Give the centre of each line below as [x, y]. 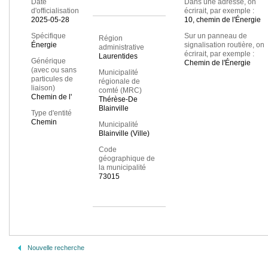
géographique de [127, 159]
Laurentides [118, 57]
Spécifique [48, 36]
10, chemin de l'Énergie [222, 20]
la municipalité [122, 168]
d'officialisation [55, 11]
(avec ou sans [54, 70]
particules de [52, 79]
